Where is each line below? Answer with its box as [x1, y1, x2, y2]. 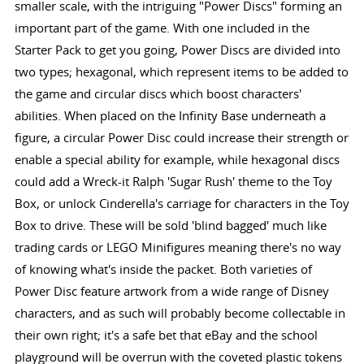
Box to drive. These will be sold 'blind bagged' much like [14, 216, 327, 233]
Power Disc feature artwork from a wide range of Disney [14, 282, 329, 299]
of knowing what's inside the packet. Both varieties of [14, 260, 312, 277]
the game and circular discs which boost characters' [14, 84, 301, 102]
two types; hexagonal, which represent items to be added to [14, 63, 349, 80]
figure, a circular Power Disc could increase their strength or [14, 128, 349, 145]
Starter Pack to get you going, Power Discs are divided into [14, 41, 340, 58]
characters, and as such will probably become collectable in [14, 304, 345, 321]
